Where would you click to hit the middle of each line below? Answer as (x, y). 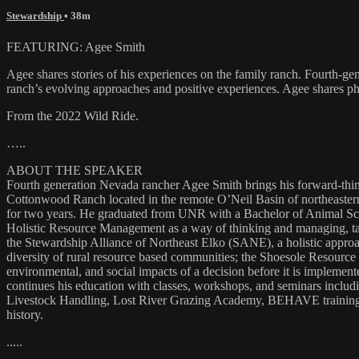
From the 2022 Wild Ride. (73, 115)
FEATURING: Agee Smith (76, 46)
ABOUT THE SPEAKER (75, 170)
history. (25, 314)
